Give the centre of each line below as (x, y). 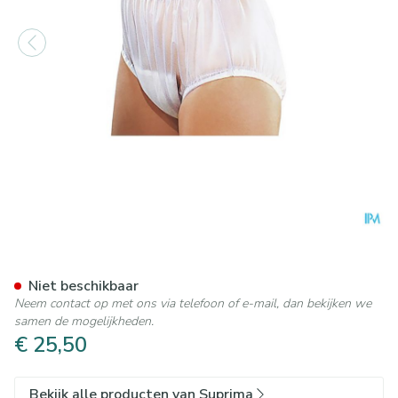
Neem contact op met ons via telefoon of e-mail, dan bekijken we (193, 303)
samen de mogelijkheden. (84, 321)
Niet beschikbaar (84, 286)
